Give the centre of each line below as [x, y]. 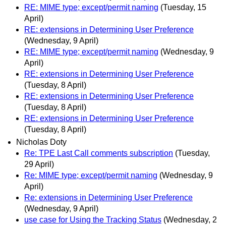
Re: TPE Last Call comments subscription [99, 153]
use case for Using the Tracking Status [93, 220]
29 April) [39, 164]
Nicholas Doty [41, 142]
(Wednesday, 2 [190, 220]
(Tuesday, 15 [183, 8]
